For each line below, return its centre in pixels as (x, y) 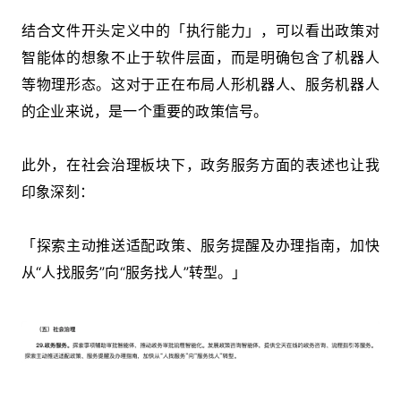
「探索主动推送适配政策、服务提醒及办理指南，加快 (200, 246)
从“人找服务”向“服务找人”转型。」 (134, 273)
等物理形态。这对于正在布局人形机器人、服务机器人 (200, 85)
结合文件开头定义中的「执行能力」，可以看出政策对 (200, 31)
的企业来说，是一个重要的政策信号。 (145, 111)
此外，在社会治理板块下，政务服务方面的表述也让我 (200, 165)
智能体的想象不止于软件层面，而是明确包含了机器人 (200, 58)
